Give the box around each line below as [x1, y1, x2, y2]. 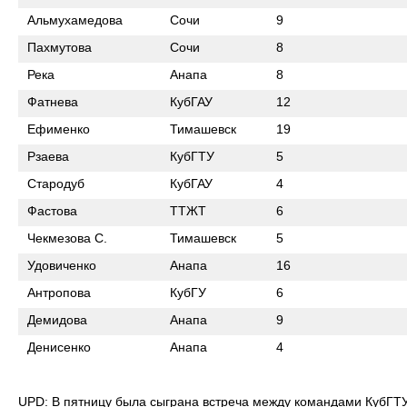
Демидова [27, 313, 87, 327]
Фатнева [27, 94, 78, 109]
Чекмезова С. [27, 231, 107, 245]
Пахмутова [27, 40, 92, 55]
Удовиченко [27, 258, 96, 273]
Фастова [27, 203, 77, 218]
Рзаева [27, 149, 69, 164]
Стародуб [27, 176, 84, 191]
